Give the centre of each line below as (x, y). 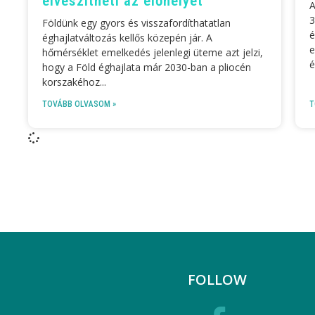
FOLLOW (218, 279)
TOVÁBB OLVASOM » (79, 104)
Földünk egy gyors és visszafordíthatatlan (136, 22)
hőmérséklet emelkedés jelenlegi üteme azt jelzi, (153, 52)
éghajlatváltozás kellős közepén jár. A (127, 37)
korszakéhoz (71, 82)
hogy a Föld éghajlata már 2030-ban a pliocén (147, 67)
